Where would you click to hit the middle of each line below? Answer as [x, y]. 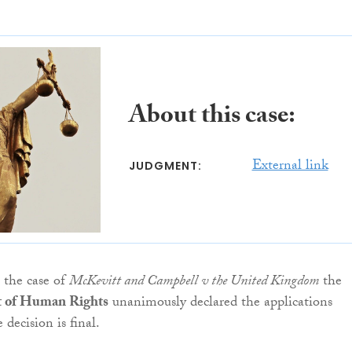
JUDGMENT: [165, 166]
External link [290, 167]
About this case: [212, 118]
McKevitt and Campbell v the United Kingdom [194, 283]
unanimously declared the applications [220, 304]
